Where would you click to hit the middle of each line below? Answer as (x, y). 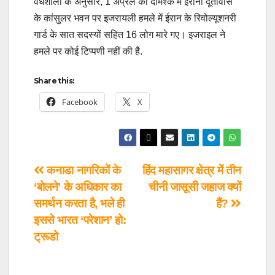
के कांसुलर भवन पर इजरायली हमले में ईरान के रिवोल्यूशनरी (135, 18)
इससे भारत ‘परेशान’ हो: (80, 220)
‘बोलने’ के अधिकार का (78, 187)
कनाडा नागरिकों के (82, 171)
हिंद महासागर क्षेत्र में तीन (192, 171)
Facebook (80, 102)
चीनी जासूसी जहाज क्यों (195, 187)
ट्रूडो (46, 237)
